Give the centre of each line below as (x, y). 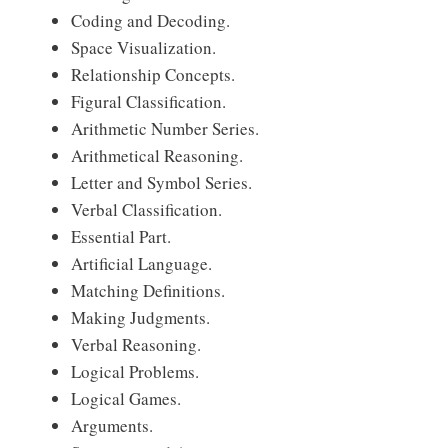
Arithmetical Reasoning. (157, 155)
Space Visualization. (143, 47)
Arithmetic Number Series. (165, 128)
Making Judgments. (140, 317)
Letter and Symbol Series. (161, 182)
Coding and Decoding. (150, 20)
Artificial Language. (141, 263)
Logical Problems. (135, 371)
